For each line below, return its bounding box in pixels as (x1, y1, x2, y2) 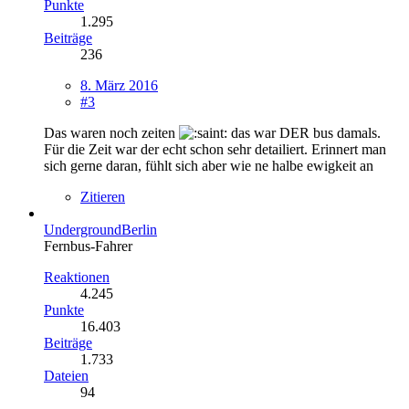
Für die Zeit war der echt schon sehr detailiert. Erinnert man (44, 141, 386, 157)
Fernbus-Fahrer (44, 237, 132, 254)
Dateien (44, 367, 89, 383)
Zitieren (80, 188, 125, 204)
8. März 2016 (80, 77, 158, 93)
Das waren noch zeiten (44, 124, 179, 141)
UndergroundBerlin (44, 221, 157, 237)
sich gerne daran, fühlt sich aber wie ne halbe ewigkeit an (44, 157, 373, 173)
